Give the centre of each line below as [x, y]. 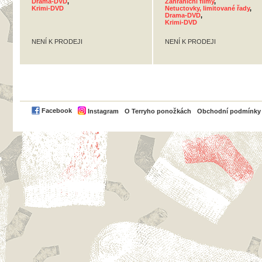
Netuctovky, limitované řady [207, 8]
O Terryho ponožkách [158, 111]
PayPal [203, 109]
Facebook [57, 111]
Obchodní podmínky [229, 111]
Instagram [103, 111]
